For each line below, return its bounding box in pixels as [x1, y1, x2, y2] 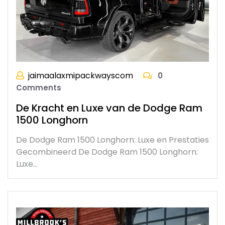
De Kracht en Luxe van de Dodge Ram [16, 101, 202, 116]
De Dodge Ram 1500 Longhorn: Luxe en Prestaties [16, 134, 209, 146]
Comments [16, 82, 61, 93]
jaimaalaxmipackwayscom [28, 70, 133, 82]
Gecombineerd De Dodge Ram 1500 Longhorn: [16, 146, 198, 158]
